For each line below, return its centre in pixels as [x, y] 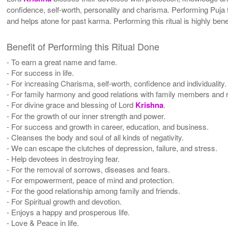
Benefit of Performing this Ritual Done [83, 46]
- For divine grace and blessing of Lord [71, 104]
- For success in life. [40, 72]
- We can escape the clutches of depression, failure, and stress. [112, 148]
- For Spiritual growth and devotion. [64, 201]
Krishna [150, 105]
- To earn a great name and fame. [62, 62]
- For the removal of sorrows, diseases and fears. [89, 169]
